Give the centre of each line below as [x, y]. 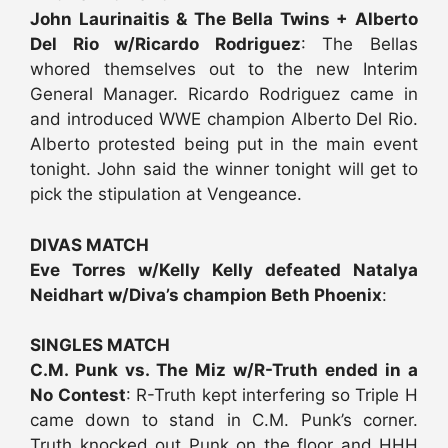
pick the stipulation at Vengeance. [166, 194]
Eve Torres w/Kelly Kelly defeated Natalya [224, 269]
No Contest [78, 395]
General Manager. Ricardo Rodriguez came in [224, 94]
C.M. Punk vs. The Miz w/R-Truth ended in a [224, 370]
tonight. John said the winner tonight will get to [224, 169]
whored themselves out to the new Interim [224, 69]
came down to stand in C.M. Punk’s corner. [224, 420]
